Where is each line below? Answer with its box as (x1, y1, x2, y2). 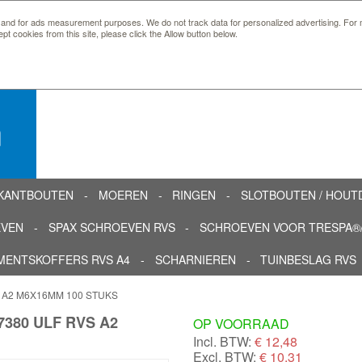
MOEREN (98, 186, 148, 203)
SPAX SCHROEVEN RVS (48, 218, 175, 235)
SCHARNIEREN (154, 250, 236, 267)
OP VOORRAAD (193, 314, 289, 333)
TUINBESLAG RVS (260, 250, 357, 267)
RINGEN (172, 186, 217, 203)
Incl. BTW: (193, 331, 251, 351)
